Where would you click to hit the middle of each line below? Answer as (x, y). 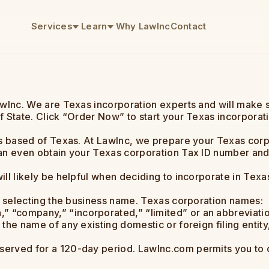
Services (52, 26)
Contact (188, 26)
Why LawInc (143, 26)
